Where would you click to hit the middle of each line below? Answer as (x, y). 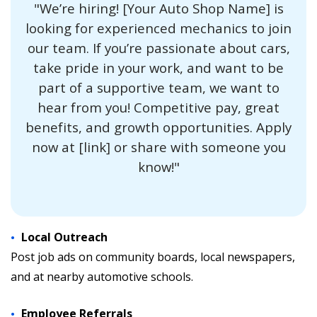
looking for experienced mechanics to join (158, 28)
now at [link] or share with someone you (158, 147)
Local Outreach (64, 237)
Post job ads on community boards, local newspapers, (153, 257)
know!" (158, 167)
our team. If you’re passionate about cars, (158, 48)
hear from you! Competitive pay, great (158, 107)
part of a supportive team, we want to (158, 87)
